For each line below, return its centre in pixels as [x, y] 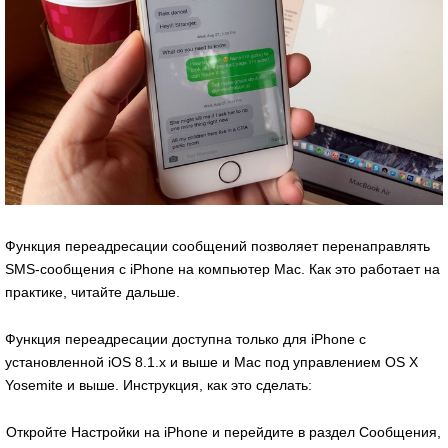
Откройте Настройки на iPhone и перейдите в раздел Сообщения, [223, 432]
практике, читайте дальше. [92, 292]
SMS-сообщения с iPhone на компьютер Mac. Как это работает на [222, 269]
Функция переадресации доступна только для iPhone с [185, 339]
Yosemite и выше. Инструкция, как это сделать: [158, 385]
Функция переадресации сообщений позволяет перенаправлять [217, 246]
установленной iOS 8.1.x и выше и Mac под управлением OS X [211, 362]
